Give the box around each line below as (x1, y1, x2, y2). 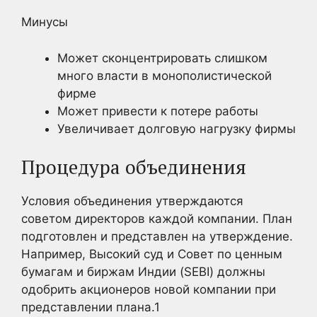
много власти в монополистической (57, 68, 272, 83)
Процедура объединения (21, 154, 246, 180)
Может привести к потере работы (57, 103, 258, 118)
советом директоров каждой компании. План (21, 212, 292, 226)
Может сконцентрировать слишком (57, 50, 267, 65)
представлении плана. (21, 300, 154, 314)
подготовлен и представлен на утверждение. (21, 229, 293, 243)
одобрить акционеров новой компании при (21, 282, 276, 296)
